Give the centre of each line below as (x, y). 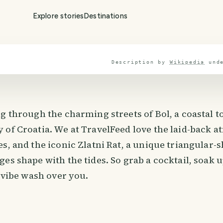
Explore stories (58, 16)
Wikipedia (187, 62)
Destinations (106, 16)
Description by (139, 62)
